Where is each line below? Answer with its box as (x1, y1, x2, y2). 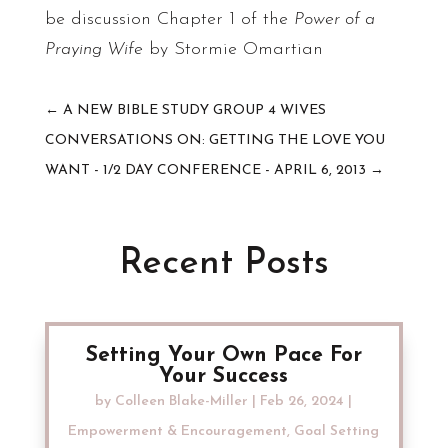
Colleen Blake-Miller (115, 394, 249, 409)
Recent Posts (118, 246, 329, 282)
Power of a (293, 10, 375, 29)
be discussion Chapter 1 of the (44, 10, 294, 29)
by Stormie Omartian (142, 40, 323, 59)
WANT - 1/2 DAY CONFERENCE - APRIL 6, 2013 (44, 163, 366, 178)
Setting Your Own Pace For (85, 345, 362, 366)
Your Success (159, 366, 289, 387)
